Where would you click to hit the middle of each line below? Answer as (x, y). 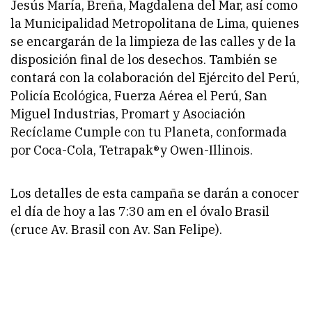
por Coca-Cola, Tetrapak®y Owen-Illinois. (132, 150)
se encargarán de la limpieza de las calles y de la (153, 41)
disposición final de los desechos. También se (144, 59)
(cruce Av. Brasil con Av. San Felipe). (116, 229)
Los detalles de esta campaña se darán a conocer (155, 193)
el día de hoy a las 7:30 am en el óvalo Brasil (140, 211)
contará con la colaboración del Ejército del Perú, (155, 77)
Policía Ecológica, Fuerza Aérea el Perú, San (139, 95)
